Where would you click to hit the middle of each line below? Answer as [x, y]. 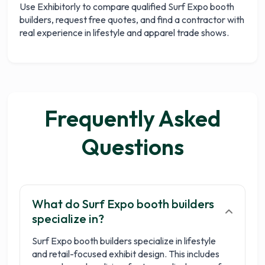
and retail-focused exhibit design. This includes [126, 254]
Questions [132, 147]
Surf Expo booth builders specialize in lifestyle [124, 241]
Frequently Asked [132, 119]
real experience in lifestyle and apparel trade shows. [125, 33]
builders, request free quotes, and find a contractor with [132, 20]
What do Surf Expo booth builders [123, 204]
